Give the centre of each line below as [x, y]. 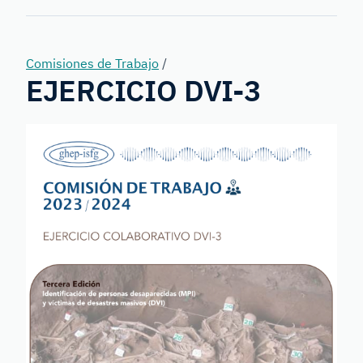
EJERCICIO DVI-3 [144, 90]
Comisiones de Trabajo [92, 63]
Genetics [59, 47]
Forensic [58, 21]
